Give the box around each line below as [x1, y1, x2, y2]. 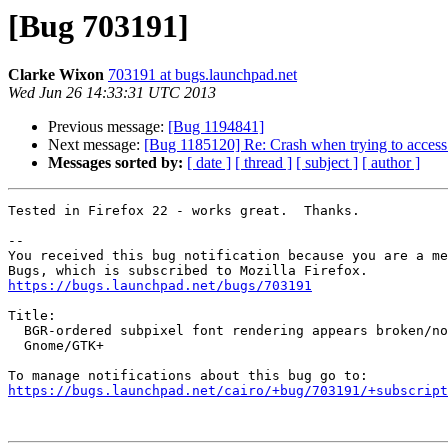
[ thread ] [235, 154, 292, 172]
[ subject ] [296, 154, 358, 172]
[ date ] [187, 154, 231, 172]
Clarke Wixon [8, 66, 104, 84]
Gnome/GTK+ [8, 338, 24, 354]
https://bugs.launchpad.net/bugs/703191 [8, 278, 312, 294]
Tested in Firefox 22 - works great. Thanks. [8, 203, 360, 219]
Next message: [48, 136, 144, 154]
